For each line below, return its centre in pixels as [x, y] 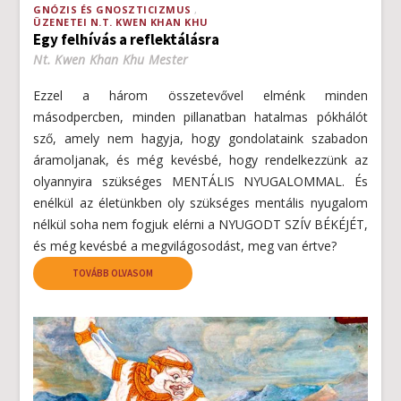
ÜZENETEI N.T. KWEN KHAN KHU [121, 21]
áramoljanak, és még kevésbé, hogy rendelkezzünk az [200, 159]
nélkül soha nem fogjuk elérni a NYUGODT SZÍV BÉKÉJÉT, [200, 224]
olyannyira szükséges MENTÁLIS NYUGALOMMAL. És [200, 181]
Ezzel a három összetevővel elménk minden [200, 95]
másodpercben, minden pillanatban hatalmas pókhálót [200, 116]
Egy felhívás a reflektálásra [127, 39]
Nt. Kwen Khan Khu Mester [111, 59]
